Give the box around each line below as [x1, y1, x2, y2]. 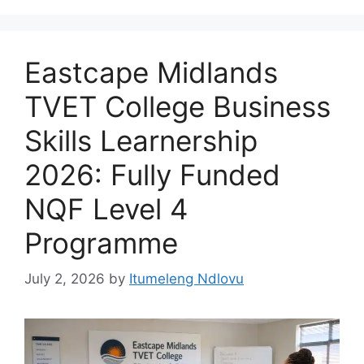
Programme [24, 225, 178, 260]
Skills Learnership [24, 123, 258, 158]
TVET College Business [24, 89, 331, 123]
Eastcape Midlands [24, 54, 278, 89]
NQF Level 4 [24, 191, 188, 226]
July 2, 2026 [24, 271, 105, 288]
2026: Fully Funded [24, 157, 280, 192]
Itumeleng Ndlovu [129, 271, 244, 288]
